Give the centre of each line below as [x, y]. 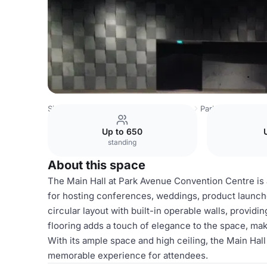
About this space [97, 165]
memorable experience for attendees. [128, 255]
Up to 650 [122, 131]
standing [122, 142]
